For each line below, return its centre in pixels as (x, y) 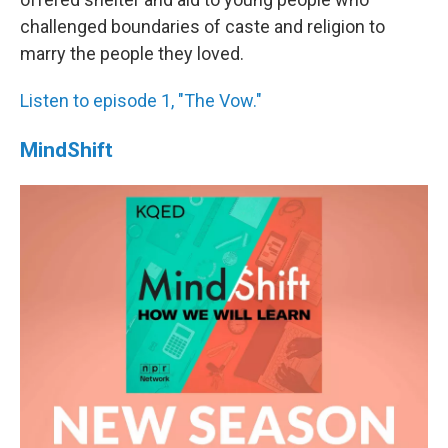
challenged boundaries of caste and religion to (202, 26)
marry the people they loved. (132, 53)
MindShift (66, 149)
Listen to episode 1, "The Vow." (141, 100)
